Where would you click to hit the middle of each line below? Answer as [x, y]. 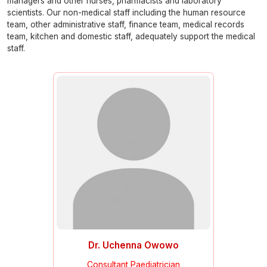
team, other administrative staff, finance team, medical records [126, 24]
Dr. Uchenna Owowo [133, 245]
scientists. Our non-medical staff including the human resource [126, 12]
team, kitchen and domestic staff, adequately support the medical [131, 36]
